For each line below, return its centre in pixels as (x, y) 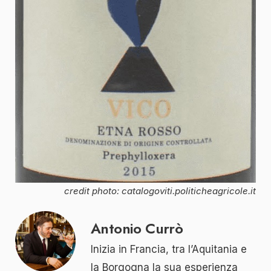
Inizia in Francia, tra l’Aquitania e (169, 249)
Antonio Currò (137, 228)
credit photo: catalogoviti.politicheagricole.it (160, 191)
